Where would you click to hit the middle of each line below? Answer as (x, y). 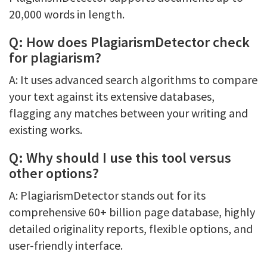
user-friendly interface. (66, 245)
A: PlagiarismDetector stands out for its (107, 195)
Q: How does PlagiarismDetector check (129, 42)
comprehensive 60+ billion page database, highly (132, 212)
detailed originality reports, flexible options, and (131, 229)
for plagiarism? (55, 58)
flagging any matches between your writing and (128, 113)
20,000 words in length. (67, 14)
